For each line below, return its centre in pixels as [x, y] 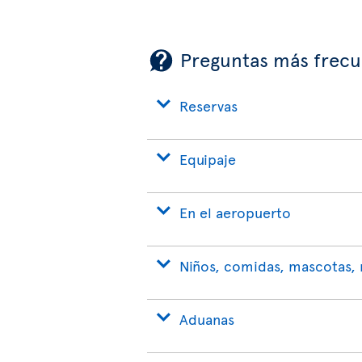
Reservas [208, 106]
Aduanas [207, 319]
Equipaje [208, 159]
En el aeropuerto [235, 213]
